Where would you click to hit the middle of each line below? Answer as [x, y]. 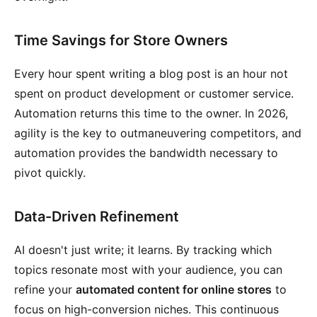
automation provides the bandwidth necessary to [146, 153]
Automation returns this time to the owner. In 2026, [151, 113]
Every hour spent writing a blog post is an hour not [151, 74]
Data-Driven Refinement [97, 217]
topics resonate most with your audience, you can [148, 270]
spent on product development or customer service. [154, 93]
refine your [45, 289]
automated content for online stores [174, 289]
